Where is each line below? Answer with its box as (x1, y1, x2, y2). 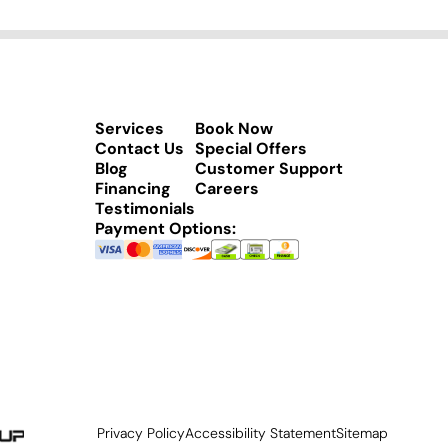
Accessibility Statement (184, 424, 336, 443)
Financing (95, 178, 171, 200)
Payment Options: (95, 218, 236, 240)
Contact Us (95, 138, 184, 160)
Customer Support (195, 158, 343, 180)
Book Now (195, 118, 273, 140)
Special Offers (195, 138, 307, 160)
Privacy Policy (96, 424, 185, 443)
